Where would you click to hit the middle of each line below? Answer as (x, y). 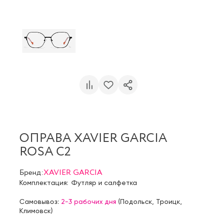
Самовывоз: (40, 201)
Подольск (136, 201)
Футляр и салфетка (104, 182)
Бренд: (31, 172)
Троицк (168, 201)
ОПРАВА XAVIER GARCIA (93, 139)
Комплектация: (44, 182)
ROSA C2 (45, 152)
